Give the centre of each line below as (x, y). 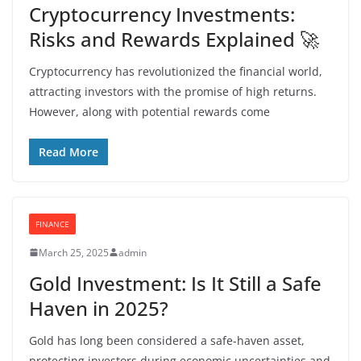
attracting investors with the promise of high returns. (173, 91)
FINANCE (52, 224)
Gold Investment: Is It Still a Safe (175, 283)
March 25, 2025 (74, 252)
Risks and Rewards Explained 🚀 (174, 39)
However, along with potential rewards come (149, 111)
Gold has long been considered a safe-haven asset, (167, 340)
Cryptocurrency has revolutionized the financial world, (176, 71)
